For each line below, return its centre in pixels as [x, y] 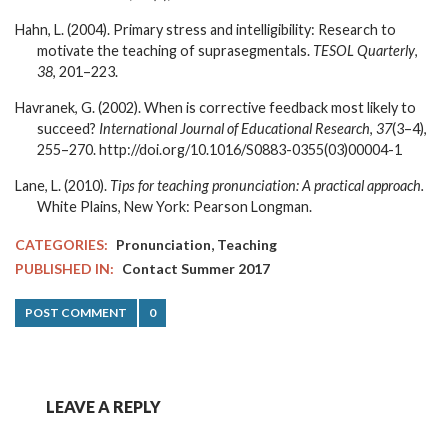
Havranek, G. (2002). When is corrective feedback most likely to [215, 107]
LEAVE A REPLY [103, 406]
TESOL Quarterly [364, 50]
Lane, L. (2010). [62, 185]
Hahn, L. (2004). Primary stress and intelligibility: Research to [205, 29]
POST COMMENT [76, 312]
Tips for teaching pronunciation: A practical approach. [267, 185]
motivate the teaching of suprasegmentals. [175, 50]
